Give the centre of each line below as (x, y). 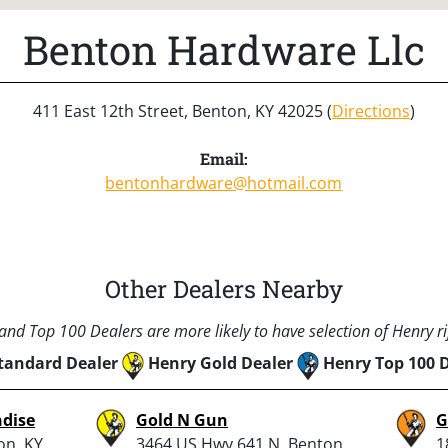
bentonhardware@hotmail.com (224, 182)
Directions (371, 110)
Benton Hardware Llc (224, 49)
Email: (223, 158)
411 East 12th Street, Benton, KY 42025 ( (182, 110)
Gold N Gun (182, 419)
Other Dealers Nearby (224, 288)
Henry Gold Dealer (220, 362)
